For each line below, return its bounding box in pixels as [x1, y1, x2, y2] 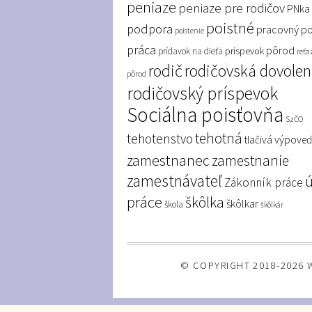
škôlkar [226, 196, 258, 211]
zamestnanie [212, 151, 289, 171]
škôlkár [260, 200, 283, 210]
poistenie [175, 26, 204, 36]
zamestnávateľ [127, 171, 222, 192]
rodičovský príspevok [127, 82, 278, 105]
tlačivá [244, 133, 272, 147]
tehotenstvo [127, 130, 193, 148]
